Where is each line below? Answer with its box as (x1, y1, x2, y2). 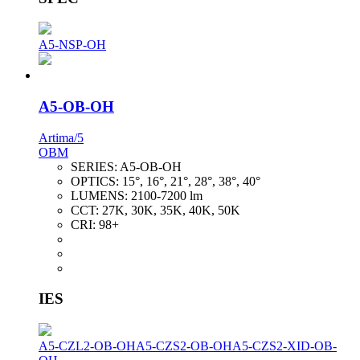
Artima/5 (39, 130, 84, 145)
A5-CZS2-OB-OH (136, 339, 232, 354)
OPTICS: (71, 174, 122, 188)
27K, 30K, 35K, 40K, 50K (102, 202, 240, 217)
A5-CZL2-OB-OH (39, 339, 136, 354)
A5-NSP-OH (39, 38, 106, 52)
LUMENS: (71, 188, 131, 202)
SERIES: (71, 159, 120, 174)
